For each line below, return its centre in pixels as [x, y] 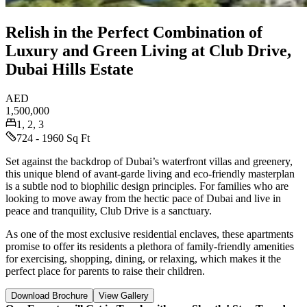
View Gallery [124, 295]
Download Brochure [49, 295]
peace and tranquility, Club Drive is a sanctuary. [109, 210]
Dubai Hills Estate [70, 69]
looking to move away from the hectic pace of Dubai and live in [143, 198]
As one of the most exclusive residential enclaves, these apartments [149, 234]
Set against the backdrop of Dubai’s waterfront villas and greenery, [149, 161]
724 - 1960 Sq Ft [53, 138]
